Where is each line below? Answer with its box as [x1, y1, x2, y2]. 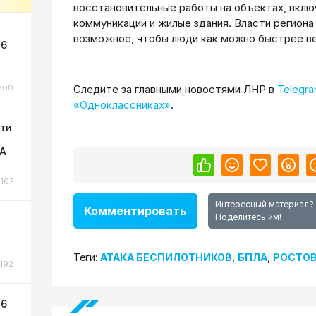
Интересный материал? [215, 199, 314, 210]
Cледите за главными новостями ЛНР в [73, 82, 277, 96]
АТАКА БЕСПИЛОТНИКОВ [100, 251, 232, 264]
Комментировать [84, 204, 187, 219]
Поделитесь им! [215, 212, 281, 223]
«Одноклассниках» [73, 97, 171, 111]
